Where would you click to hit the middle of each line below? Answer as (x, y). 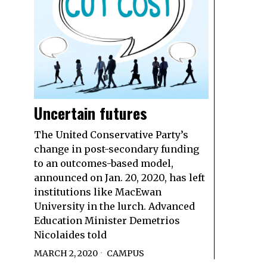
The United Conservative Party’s (111, 135)
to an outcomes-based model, (104, 164)
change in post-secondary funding (117, 149)
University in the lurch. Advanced (114, 207)
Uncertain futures (91, 113)
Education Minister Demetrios (107, 221)
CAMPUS (125, 254)
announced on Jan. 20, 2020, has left (119, 178)
